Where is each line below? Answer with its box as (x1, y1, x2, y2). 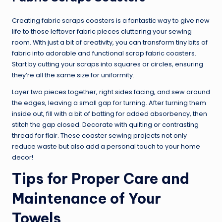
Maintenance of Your (12, 189, 161, 208)
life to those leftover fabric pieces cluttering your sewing (12, 27, 192, 36)
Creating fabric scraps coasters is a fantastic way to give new (12, 16, 210, 25)
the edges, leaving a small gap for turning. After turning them (12, 99, 206, 108)
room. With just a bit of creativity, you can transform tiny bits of (12, 38, 208, 47)
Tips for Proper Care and (12, 169, 189, 188)
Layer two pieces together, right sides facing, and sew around (12, 88, 210, 97)
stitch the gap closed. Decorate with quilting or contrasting (12, 120, 199, 129)
